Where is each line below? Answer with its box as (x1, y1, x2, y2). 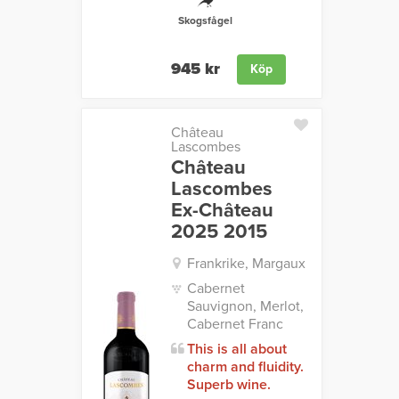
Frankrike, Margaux (186, 255, 305, 273)
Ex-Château (170, 199, 273, 223)
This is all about (186, 340, 287, 359)
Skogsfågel (177, 14, 232, 28)
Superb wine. (186, 376, 271, 395)
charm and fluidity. (186, 358, 304, 377)
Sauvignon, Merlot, (186, 297, 304, 316)
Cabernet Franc (186, 315, 283, 334)
